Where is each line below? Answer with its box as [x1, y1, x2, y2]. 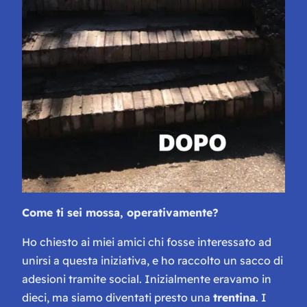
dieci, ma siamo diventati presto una [22, 290, 213, 304]
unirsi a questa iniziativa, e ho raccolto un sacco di [22, 253, 283, 267]
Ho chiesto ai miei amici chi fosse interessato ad [22, 234, 271, 249]
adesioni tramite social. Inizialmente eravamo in [22, 271, 271, 286]
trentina [213, 290, 256, 304]
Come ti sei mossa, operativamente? [22, 205, 219, 219]
